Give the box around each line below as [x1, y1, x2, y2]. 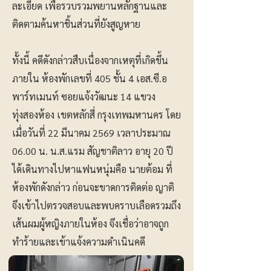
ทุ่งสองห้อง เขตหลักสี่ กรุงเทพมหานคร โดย [12, 108, 181, 121]
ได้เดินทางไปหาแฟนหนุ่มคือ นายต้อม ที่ [12, 163, 172, 175]
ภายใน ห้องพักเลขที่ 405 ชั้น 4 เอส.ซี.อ [12, 72, 167, 85]
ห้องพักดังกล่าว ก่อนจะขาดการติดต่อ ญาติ [12, 181, 174, 194]
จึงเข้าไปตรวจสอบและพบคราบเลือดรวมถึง [12, 199, 181, 212]
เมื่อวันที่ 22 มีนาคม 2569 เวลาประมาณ [12, 126, 171, 139]
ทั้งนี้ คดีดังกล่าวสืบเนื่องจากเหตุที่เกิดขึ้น [12, 54, 168, 67]
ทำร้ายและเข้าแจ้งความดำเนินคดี [12, 235, 145, 248]
